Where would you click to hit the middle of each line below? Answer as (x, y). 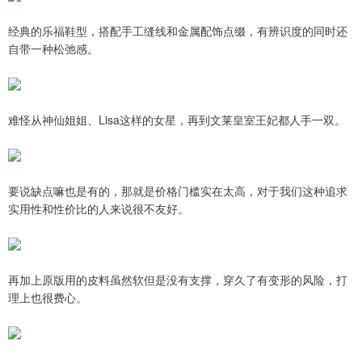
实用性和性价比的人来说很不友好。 (99, 208)
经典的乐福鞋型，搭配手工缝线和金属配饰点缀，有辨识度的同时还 (178, 30)
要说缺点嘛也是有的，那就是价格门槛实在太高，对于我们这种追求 (178, 190)
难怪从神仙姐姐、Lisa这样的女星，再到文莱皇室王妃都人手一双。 (177, 119)
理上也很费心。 (48, 297)
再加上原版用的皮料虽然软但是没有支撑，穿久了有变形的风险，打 (178, 279)
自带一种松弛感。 (53, 48)
